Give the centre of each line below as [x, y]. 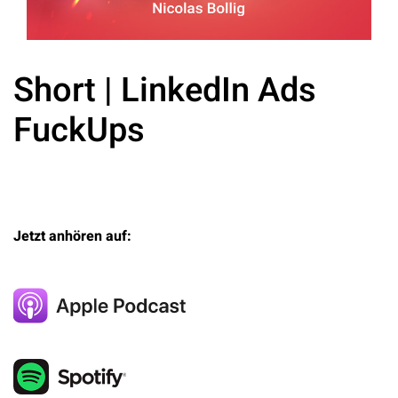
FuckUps [79, 131]
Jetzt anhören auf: [72, 236]
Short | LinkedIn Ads [165, 91]
